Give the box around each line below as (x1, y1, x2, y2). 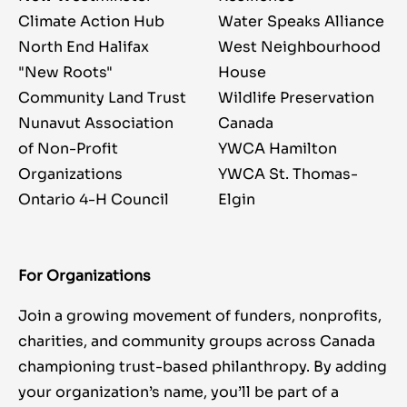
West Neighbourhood (218, 37, 381, 57)
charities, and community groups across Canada (18, 332, 375, 352)
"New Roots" (18, 63, 113, 83)
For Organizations (18, 266, 151, 286)
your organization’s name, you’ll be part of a (18, 382, 339, 402)
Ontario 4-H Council (18, 190, 169, 210)
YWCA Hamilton (218, 139, 337, 159)
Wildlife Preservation (218, 88, 374, 108)
